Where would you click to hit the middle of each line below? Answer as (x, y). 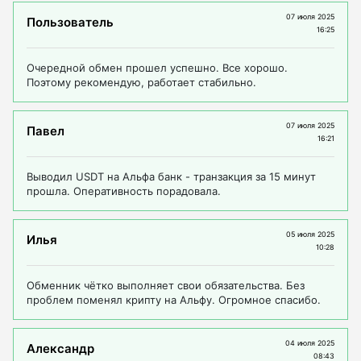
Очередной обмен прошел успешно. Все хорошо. (157, 68)
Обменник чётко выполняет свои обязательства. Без (166, 286)
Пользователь (70, 22)
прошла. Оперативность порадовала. (124, 191)
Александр (60, 348)
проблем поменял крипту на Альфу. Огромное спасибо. (174, 300)
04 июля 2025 (310, 343)
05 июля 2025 (310, 234)
